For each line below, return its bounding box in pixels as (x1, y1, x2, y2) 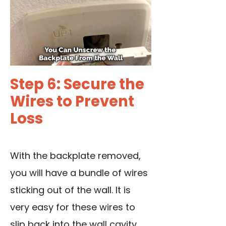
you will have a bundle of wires (10, 166, 148, 180)
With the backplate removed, (10, 149, 141, 162)
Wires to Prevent (10, 91, 134, 112)
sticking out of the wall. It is (10, 184, 131, 197)
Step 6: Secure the (10, 74, 144, 95)
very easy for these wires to (10, 201, 135, 214)
